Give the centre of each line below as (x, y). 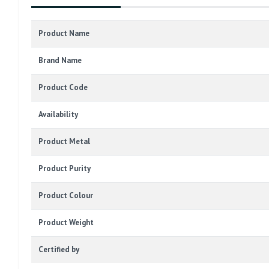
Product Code (63, 88)
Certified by (59, 250)
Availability (58, 115)
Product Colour (66, 196)
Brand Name (60, 61)
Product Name (64, 34)
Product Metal (64, 142)
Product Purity (65, 169)
